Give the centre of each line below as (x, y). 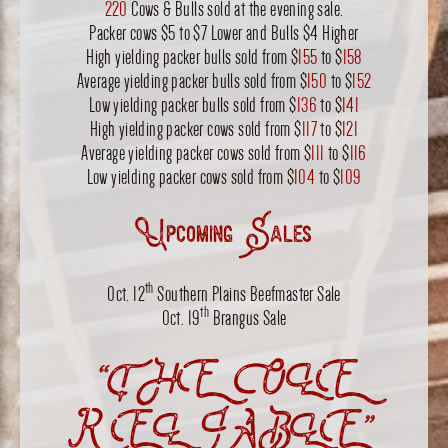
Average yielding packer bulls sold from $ (191, 80)
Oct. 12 (126, 294)
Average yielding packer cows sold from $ (196, 152)
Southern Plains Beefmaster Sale (247, 294)
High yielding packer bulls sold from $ (192, 56)
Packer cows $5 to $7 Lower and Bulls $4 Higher (224, 32)
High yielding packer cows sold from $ (195, 128)
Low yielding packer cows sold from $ (190, 176)
